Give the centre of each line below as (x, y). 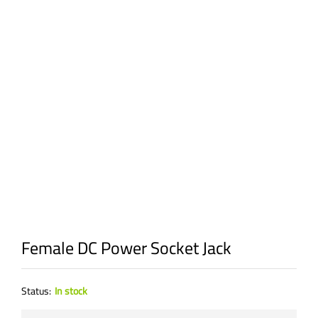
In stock (71, 291)
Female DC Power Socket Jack (126, 248)
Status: (36, 291)
